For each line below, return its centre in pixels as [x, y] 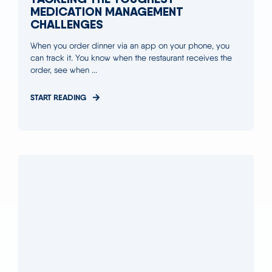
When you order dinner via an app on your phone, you [130, 45]
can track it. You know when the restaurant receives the [131, 57]
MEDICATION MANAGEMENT [107, 11]
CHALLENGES [67, 24]
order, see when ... [64, 70]
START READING [58, 97]
